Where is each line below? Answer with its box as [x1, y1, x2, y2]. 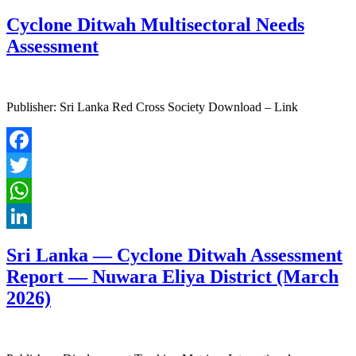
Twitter [6, 184, 42, 198]
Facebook [6, 158, 56, 172]
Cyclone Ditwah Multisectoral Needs [6, 14, 304, 36]
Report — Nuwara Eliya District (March [6, 266, 339, 288]
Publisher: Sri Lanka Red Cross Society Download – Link [6, 100, 301, 114]
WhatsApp [6, 209, 60, 223]
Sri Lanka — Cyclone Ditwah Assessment [6, 245, 342, 266]
